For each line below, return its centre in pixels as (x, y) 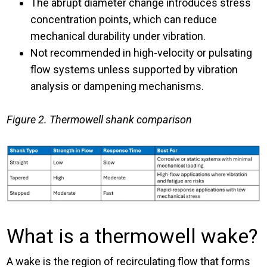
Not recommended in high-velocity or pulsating (142, 53)
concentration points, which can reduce (124, 20)
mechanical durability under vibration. (118, 36)
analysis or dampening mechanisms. (117, 86)
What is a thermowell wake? (132, 236)
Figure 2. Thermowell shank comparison (100, 120)
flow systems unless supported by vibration (134, 70)
